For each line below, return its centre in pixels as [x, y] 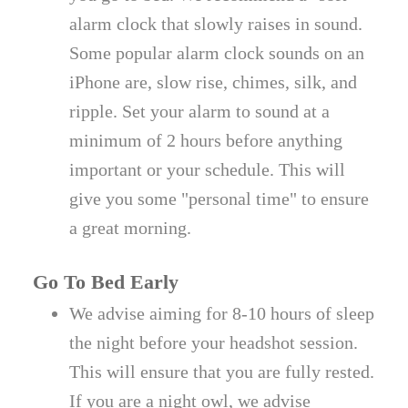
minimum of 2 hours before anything [206, 140]
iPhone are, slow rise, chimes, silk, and [214, 82]
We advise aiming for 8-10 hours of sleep [222, 313]
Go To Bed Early [106, 281]
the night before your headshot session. [214, 342]
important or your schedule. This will [208, 169]
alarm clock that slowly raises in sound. [216, 23]
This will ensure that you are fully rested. [222, 371]
